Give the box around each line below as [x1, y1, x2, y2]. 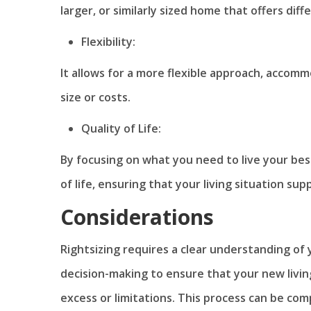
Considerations [60, 202, 214, 231]
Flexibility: [81, 33, 135, 49]
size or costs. [60, 89, 131, 105]
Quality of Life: [81, 120, 161, 136]
